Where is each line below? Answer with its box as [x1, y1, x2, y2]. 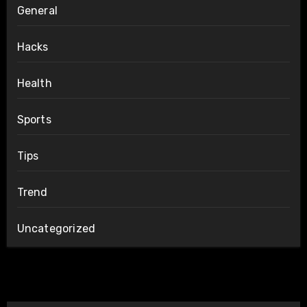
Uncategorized [16, 222, 96, 236]
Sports [16, 113, 51, 127]
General [16, 4, 58, 18]
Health [16, 77, 52, 90]
